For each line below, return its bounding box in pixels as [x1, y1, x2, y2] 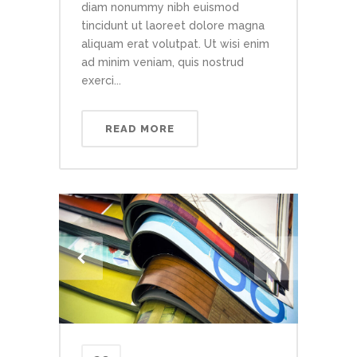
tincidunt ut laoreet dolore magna [81, 18, 265, 32]
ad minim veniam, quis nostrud [81, 55, 244, 69]
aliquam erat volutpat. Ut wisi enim [81, 37, 269, 50]
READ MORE [105, 122, 175, 135]
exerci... [81, 73, 121, 87]
